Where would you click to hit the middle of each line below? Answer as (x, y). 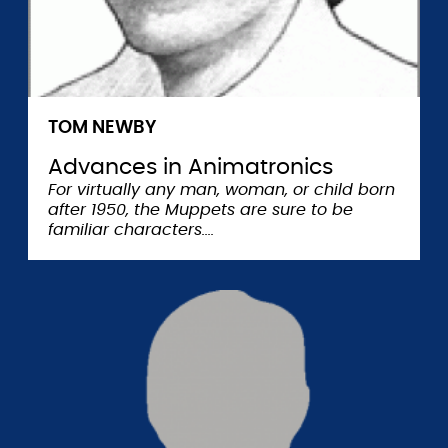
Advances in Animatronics (190, 167)
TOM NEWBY (102, 128)
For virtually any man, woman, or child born (221, 190)
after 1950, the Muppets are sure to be (200, 210)
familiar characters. (126, 230)
